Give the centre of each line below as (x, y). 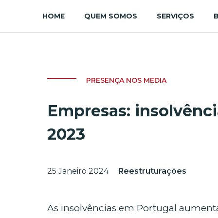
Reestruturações (152, 171)
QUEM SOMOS (111, 16)
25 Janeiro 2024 (78, 171)
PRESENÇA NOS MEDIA (126, 80)
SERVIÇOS (175, 16)
